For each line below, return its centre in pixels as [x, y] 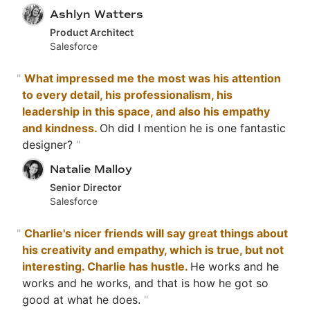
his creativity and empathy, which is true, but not [153, 250]
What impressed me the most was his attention [153, 79]
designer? [49, 145]
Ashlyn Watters [97, 15]
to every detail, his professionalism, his [127, 95]
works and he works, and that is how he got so [145, 283]
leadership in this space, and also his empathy [146, 112]
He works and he [235, 267]
